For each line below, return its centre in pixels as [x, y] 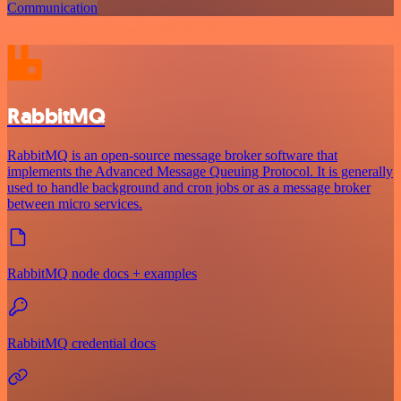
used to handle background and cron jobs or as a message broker [189, 188]
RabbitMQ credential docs [81, 344]
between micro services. [75, 204]
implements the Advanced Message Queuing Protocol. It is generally [200, 172]
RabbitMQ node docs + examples [102, 274]
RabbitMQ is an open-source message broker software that [172, 156]
